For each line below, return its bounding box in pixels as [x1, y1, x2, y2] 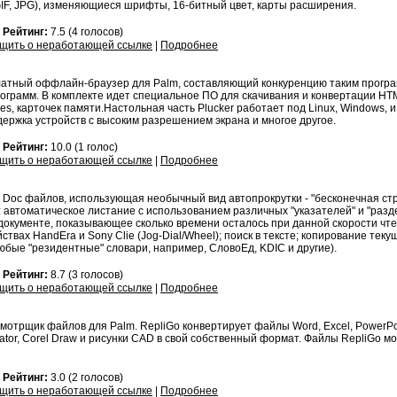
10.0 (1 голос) [48, 141, 118, 153]
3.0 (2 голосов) [48, 371, 123, 384]
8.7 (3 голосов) [48, 269, 123, 281]
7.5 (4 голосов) [48, 26, 123, 38]
